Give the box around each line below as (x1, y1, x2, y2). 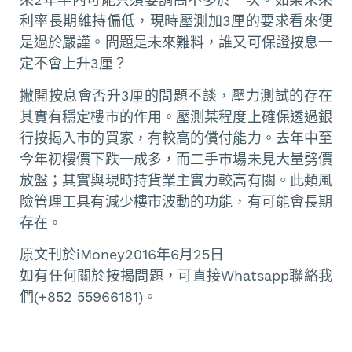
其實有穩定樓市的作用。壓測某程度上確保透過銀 (20, 108, 332, 125)
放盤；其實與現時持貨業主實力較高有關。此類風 (20, 171, 332, 189)
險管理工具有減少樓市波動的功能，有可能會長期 (20, 192, 332, 210)
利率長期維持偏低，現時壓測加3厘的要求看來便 (20, 13, 332, 30)
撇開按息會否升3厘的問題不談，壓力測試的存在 (20, 86, 332, 104)
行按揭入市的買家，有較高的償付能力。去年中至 (20, 129, 332, 146)
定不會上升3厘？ (20, 55, 127, 72)
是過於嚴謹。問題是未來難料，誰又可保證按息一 (20, 34, 332, 51)
